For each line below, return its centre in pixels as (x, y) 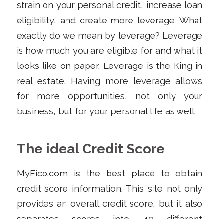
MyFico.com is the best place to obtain (109, 174)
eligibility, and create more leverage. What (109, 20)
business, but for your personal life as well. (107, 111)
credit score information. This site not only (109, 189)
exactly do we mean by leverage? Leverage (109, 35)
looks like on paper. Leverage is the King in (109, 66)
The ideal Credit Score (90, 149)
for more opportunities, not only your (109, 96)
